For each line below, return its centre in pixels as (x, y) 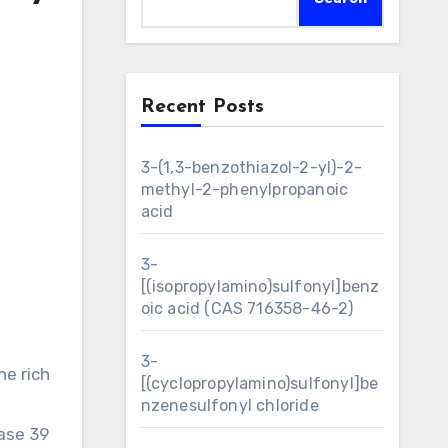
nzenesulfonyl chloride (229, 405)
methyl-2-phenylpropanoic (244, 189)
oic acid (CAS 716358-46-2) (247, 308)
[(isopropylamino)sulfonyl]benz (260, 286)
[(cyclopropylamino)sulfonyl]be (259, 383)
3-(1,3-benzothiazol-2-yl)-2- (251, 167)
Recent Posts (202, 107)
